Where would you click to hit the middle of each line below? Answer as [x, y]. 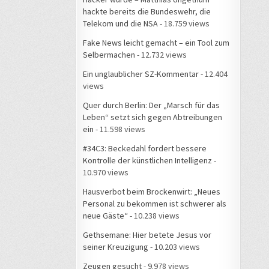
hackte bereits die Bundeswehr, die [147, 11]
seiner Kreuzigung [116, 246]
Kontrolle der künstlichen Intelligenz [147, 160]
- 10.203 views [174, 246]
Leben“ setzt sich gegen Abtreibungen [153, 117]
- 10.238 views [154, 215]
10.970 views [106, 172]
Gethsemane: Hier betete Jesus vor [147, 234]
